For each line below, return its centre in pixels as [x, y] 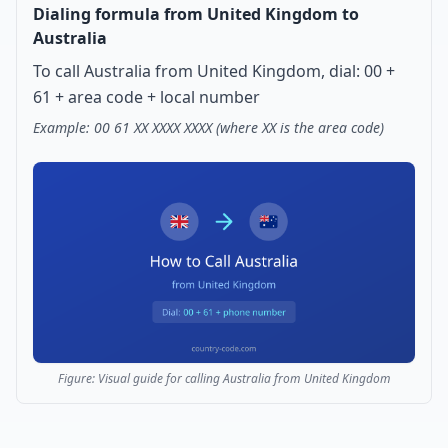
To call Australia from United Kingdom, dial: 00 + [214, 71]
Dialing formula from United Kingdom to [196, 14]
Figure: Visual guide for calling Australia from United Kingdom [224, 378]
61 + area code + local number [146, 97]
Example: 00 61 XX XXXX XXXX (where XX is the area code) [208, 127]
